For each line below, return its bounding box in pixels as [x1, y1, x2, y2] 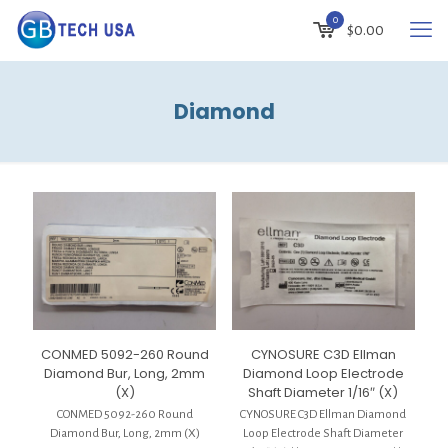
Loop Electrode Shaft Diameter [243, 426, 404, 440]
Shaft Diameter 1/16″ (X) [248, 382, 399, 402]
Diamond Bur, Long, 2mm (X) [49, 426, 200, 440]
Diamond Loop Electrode [242, 363, 404, 383]
